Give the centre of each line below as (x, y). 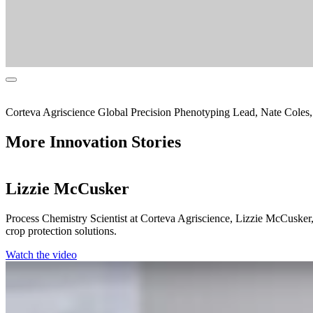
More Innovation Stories (93, 142)
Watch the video (41, 255)
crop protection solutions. (61, 231)
